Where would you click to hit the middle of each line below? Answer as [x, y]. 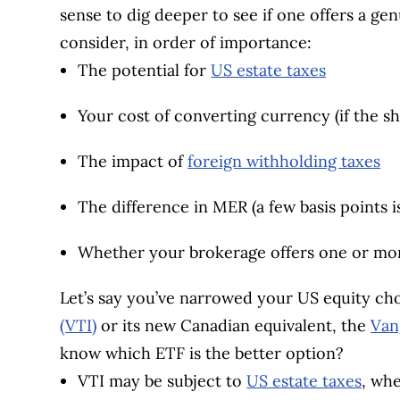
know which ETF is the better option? [202, 353]
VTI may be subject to [162, 380]
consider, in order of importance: [186, 42]
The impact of [133, 161]
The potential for [145, 70]
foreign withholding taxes [284, 161]
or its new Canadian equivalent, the [234, 325]
